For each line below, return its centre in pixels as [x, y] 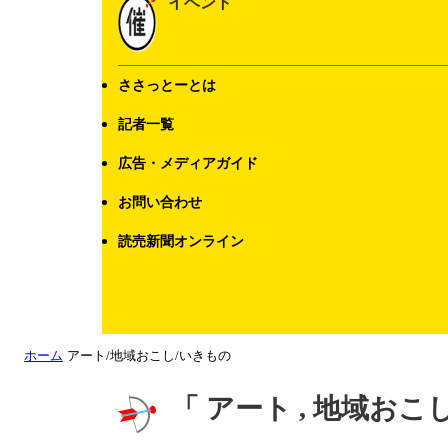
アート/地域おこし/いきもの [149, 356]
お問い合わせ [160, 202]
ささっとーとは [167, 85]
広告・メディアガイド [188, 163]
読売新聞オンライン [181, 241]
